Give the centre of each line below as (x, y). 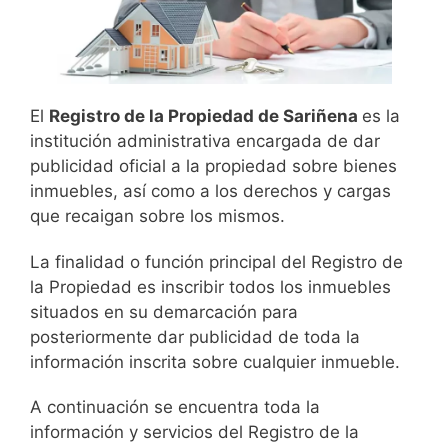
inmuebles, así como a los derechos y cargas (210, 191)
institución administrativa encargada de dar (205, 141)
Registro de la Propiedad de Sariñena (205, 116)
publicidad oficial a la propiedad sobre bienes (213, 166)
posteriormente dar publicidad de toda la (195, 336)
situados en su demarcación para (164, 311)
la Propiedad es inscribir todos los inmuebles (210, 286)
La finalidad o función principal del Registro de (216, 261)
